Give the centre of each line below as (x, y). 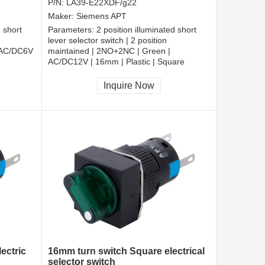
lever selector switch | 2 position (107, 41)
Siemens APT (101, 16)
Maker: (62, 16)
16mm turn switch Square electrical (126, 251)
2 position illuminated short (146, 30)
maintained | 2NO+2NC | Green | (109, 51)
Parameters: (72, 30)
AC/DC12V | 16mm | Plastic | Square (116, 62)
